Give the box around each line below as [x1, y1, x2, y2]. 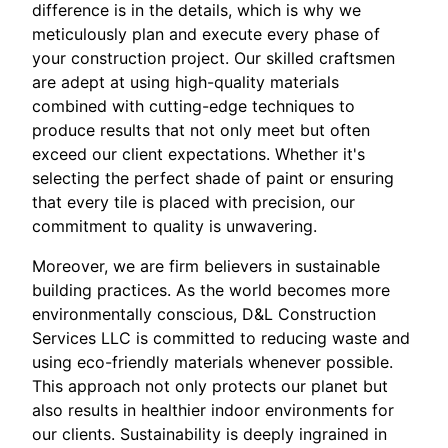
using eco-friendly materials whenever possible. [32, 351, 393, 372]
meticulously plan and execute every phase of [32, 23, 380, 44]
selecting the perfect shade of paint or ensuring [32, 167, 394, 188]
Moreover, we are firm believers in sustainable [32, 255, 380, 276]
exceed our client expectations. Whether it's [32, 143, 365, 164]
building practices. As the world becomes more [32, 279, 390, 300]
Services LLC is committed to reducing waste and [32, 327, 410, 348]
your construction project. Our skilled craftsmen [32, 47, 395, 68]
